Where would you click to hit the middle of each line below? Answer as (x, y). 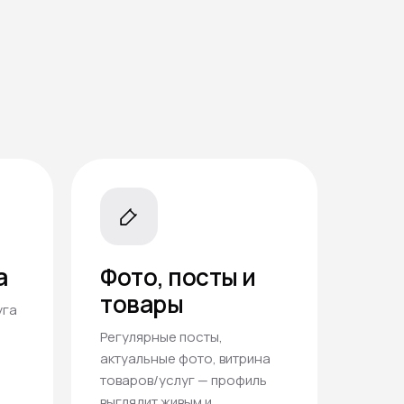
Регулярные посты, (161, 337)
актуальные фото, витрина (185, 359)
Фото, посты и (178, 277)
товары (142, 304)
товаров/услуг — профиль (184, 381)
